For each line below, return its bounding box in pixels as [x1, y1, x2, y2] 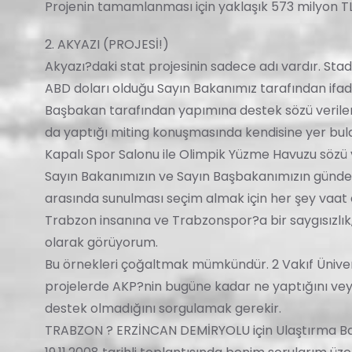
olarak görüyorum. [45, 233, 158, 251]
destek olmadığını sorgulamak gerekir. [45, 299, 281, 317]
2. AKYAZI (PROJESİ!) [45, 35, 169, 53]
